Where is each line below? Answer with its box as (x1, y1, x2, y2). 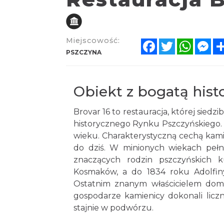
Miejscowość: (66, 35, 120, 45)
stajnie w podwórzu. (73, 202, 153, 212)
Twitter (175, 37, 204, 47)
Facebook (157, 37, 197, 47)
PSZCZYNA (66, 48, 101, 56)
